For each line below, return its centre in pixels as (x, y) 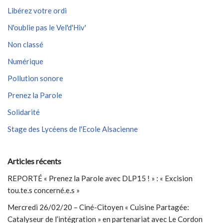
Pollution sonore (35, 78)
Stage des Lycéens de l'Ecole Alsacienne (73, 129)
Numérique (25, 61)
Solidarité (24, 112)
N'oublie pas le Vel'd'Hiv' (47, 27)
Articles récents (34, 161)
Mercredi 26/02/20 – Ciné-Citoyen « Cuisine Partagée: (98, 207)
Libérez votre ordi (37, 10)
